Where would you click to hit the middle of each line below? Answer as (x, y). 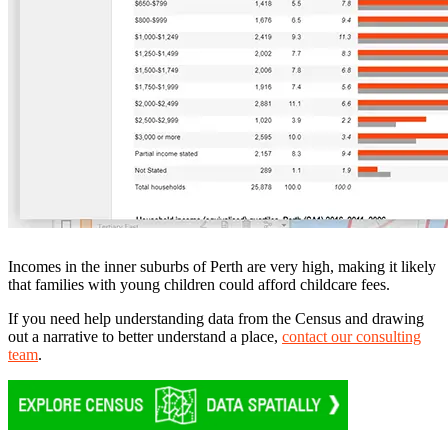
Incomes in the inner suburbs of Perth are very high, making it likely (222, 267)
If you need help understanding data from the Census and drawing (216, 319)
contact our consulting (351, 337)
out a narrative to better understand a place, (145, 337)
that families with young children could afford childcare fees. (199, 285)
